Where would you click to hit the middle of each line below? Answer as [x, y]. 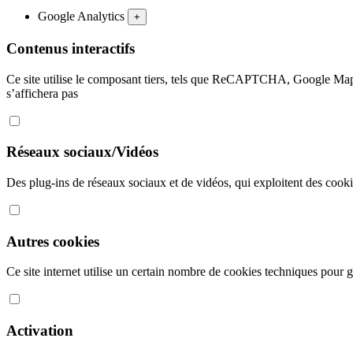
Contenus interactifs [71, 48]
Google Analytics [83, 17]
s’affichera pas [42, 93]
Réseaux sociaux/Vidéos [82, 152]
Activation [40, 331]
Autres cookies [53, 241]
